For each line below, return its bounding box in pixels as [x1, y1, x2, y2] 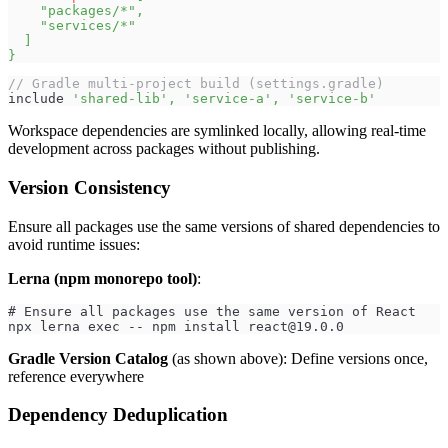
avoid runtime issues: [8, 235, 140, 253]
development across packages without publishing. [8, 140, 320, 158]
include [8, 91, 72, 107]
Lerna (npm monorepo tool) [8, 269, 197, 287]
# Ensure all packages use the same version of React [8, 303, 416, 319]
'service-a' [184, 91, 272, 107]
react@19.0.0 [248, 318, 344, 334]
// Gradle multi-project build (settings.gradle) [8, 76, 384, 92]
